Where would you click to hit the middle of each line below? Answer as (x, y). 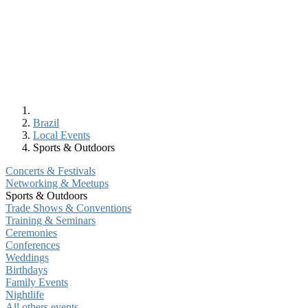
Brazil (46, 123)
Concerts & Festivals (51, 171)
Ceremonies (31, 233)
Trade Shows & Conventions (68, 208)
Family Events (37, 282)
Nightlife (25, 295)
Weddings (27, 257)
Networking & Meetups (57, 183)
